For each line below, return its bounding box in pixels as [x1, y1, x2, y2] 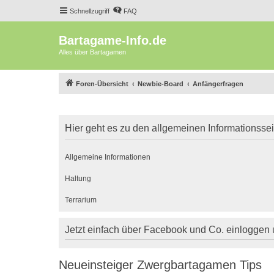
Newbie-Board [138, 80, 183, 87]
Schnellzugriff [70, 7, 109, 15]
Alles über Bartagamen [59, 48, 126, 56]
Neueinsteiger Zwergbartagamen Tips [59, 257, 262, 272]
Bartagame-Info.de [59, 34, 166, 47]
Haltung [65, 174, 91, 183]
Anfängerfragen [193, 80, 243, 87]
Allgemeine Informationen [65, 152, 150, 161]
